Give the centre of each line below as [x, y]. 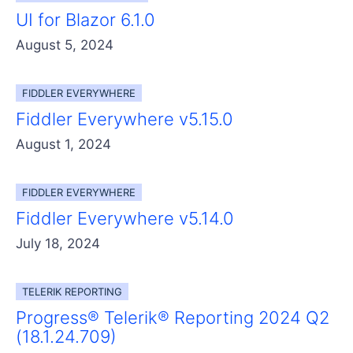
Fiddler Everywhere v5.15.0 [124, 119]
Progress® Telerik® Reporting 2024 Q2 [173, 317]
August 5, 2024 [65, 45]
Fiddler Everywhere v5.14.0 [125, 218]
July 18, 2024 [58, 243]
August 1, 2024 [63, 144]
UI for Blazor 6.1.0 [85, 19]
